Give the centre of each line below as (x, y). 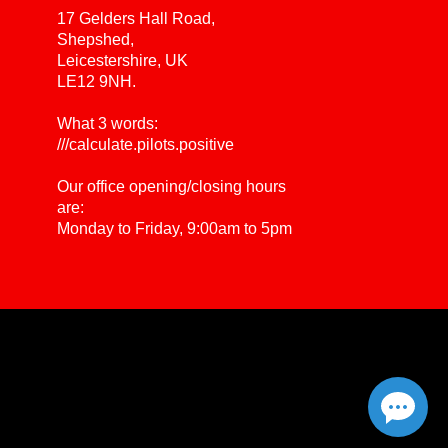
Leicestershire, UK (123, 60)
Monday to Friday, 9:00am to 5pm (175, 228)
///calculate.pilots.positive (146, 144)
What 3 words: (108, 123)
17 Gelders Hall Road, (136, 18)
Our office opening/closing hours (172, 186)
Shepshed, (96, 39)
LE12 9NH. (97, 81)
